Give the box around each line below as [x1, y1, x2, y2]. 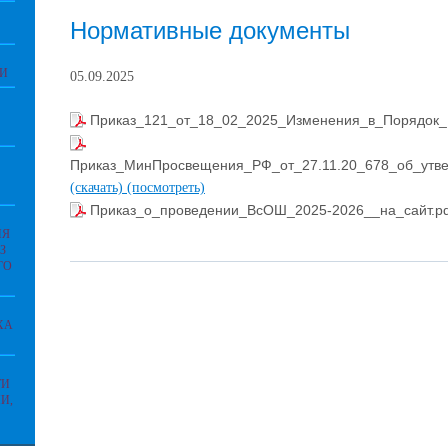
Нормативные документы [70, 17, 350, 45]
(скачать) [70, 179, 127, 195]
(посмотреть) [127, 179, 205, 195]
